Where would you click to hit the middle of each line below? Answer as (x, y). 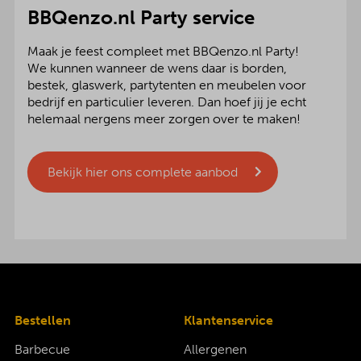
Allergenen (216, 349)
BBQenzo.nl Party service (141, 17)
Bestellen (42, 320)
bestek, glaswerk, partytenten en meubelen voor (167, 85)
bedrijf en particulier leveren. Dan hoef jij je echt (167, 102)
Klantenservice (229, 320)
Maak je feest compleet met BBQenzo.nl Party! (164, 51)
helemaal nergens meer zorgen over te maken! (164, 118)
